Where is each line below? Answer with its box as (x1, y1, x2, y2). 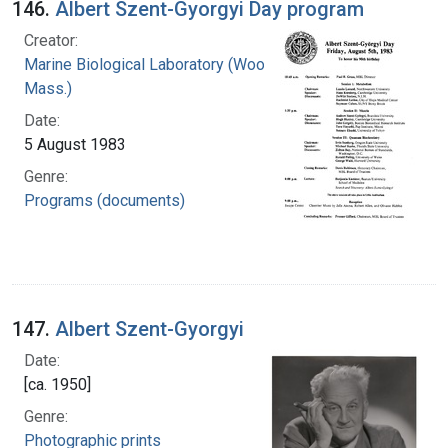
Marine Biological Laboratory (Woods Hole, (24, 55, 323, 75)
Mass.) (24, 79, 72, 99)
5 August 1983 (24, 135, 126, 155)
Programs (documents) (24, 191, 185, 211)
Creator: (24, 31, 78, 51)
